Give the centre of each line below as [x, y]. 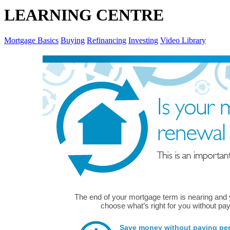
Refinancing [107, 40]
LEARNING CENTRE [84, 15]
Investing [143, 40]
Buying [73, 40]
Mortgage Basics [31, 40]
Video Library [183, 40]
